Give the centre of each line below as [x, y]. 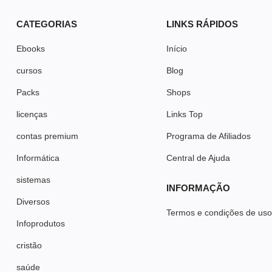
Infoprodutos [41, 223]
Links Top [185, 114]
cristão [29, 245]
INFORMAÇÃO [199, 188]
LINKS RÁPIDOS [202, 24]
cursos [29, 70]
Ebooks [31, 48]
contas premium [48, 136]
